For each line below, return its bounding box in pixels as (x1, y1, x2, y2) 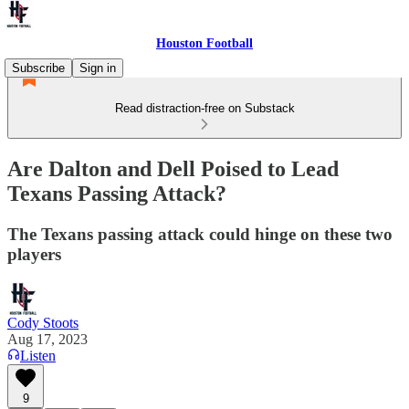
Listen (20, 347, 56, 363)
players (7, 244, 61, 264)
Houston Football (156, 37, 253, 50)
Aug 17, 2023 (7, 330, 88, 347)
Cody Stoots (7, 314, 79, 330)
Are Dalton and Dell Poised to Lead (7, 156, 339, 181)
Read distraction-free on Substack (114, 101, 295, 115)
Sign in (79, 61, 116, 75)
